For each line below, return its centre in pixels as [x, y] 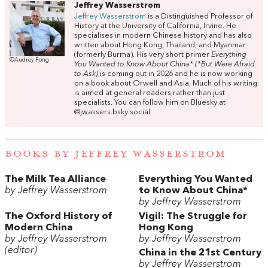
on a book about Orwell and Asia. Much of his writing [166, 84]
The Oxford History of [58, 216]
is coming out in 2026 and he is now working [175, 74]
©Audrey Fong [29, 60]
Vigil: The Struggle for [193, 216]
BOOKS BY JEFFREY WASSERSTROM [115, 153]
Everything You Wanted [196, 179]
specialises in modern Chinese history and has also [163, 36]
